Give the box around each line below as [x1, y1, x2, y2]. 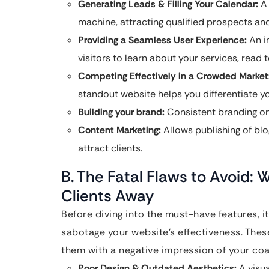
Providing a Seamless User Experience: [78, 34, 247, 46]
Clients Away [61, 186, 154, 206]
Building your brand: [78, 106, 165, 118]
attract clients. [78, 142, 142, 154]
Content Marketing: [78, 124, 161, 136]
